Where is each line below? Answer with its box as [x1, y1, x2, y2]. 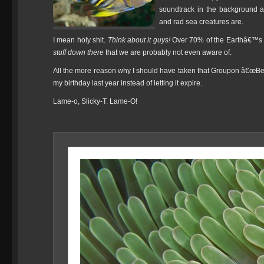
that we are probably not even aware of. [104, 48, 232, 57]
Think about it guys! [107, 36, 170, 44]
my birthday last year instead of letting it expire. [53, 79, 202, 87]
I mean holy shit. [53, 36, 108, 44]
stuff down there [53, 48, 104, 57]
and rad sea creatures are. [159, 18, 243, 26]
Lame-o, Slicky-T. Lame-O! [53, 97, 137, 105]
